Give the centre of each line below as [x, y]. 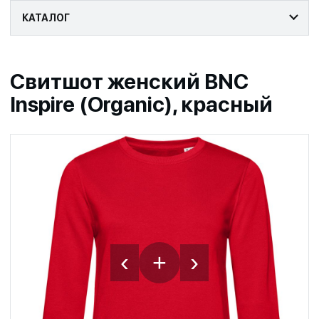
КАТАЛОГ [46, 17]
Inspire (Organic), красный [141, 104]
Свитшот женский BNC [129, 81]
